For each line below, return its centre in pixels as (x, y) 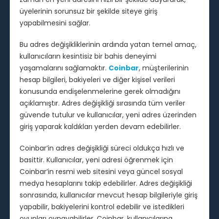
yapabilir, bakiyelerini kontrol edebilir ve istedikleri (102, 207)
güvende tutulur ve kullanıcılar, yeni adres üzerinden (108, 115)
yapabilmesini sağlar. (55, 23)
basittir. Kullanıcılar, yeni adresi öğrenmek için (96, 160)
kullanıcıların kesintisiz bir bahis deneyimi (88, 56)
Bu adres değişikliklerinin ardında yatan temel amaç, (108, 45)
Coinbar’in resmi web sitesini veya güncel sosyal (101, 172)
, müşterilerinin (164, 68)
